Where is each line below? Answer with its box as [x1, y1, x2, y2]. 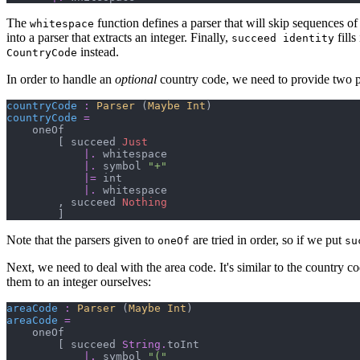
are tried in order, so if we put [190, 233, 345, 247]
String [122, 338, 161, 351]
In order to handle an [6, 72, 115, 87]
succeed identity [231, 32, 334, 45]
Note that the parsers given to [6, 233, 157, 247]
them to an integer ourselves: [6, 275, 151, 289]
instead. [77, 45, 119, 59]
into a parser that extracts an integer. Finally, [6, 31, 231, 45]
